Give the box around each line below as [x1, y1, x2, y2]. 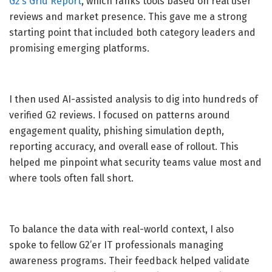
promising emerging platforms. [9, 42, 149, 54]
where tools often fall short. [9, 172, 134, 184]
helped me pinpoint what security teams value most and [9, 156, 262, 168]
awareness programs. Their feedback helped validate [9, 254, 250, 267]
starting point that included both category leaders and [9, 26, 256, 38]
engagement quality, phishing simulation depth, [9, 124, 224, 137]
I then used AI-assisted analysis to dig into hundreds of [9, 93, 258, 105]
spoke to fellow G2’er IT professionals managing [9, 239, 223, 251]
